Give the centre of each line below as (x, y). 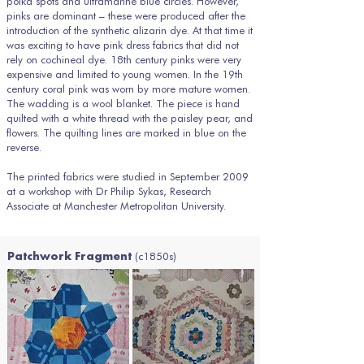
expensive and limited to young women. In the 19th (125, 74)
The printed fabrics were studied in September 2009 (128, 176)
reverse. (24, 147)
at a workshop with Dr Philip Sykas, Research (109, 191)
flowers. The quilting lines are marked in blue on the (126, 132)
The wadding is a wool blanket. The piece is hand (123, 103)
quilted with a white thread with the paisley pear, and (130, 118)
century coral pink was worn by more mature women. (128, 89)
